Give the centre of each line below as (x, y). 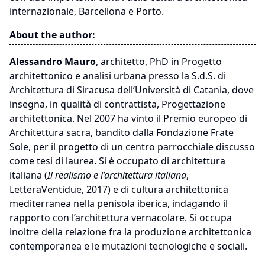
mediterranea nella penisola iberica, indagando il (119, 203)
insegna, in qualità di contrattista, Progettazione (117, 104)
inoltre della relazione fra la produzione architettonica (130, 232)
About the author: (52, 35)
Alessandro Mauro (53, 62)
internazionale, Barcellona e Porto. (87, 11)
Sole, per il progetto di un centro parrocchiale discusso (132, 147)
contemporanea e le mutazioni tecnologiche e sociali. (128, 246)
